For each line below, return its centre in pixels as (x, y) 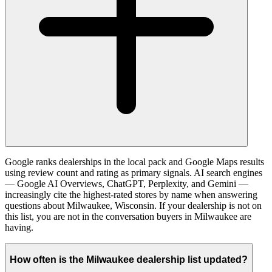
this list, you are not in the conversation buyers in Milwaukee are (128, 217)
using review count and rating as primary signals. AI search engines (134, 173)
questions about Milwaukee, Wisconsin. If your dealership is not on (133, 206)
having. (19, 228)
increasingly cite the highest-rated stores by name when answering (131, 195)
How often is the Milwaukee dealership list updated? (129, 259)
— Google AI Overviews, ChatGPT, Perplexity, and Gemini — (127, 184)
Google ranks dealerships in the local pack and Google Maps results (134, 162)
